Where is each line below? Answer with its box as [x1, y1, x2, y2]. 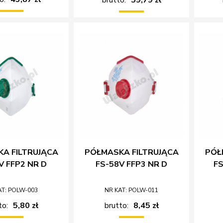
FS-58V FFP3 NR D [96, 158, 168, 170]
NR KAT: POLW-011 [105, 186, 159, 194]
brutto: [104, 200, 128, 211]
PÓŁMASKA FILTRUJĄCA [84, 146, 179, 158]
